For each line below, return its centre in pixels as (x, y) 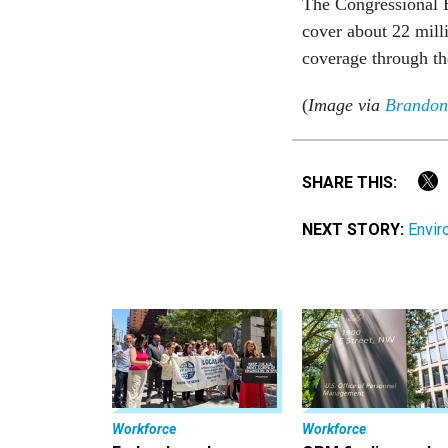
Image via (346, 105)
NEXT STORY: (353, 229)
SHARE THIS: (354, 182)
